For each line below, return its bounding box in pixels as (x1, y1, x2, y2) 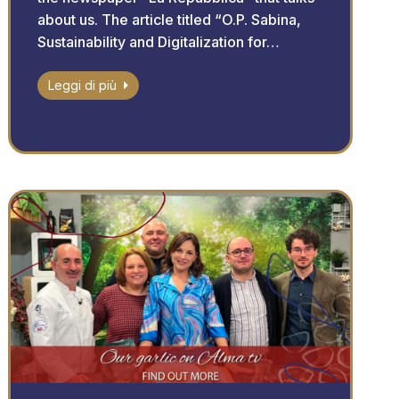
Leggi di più (48, 77, 118, 94)
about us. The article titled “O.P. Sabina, (37, 11, 302, 29)
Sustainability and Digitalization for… (37, 33, 281, 52)
